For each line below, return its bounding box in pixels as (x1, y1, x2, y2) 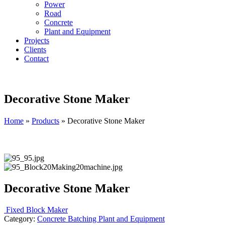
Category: (4, 214, 37, 223)
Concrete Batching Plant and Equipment (37, 214, 165, 223)
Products (32, 116, 59, 125)
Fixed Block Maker (6, 205, 68, 214)
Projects (24, 36, 49, 45)
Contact (24, 54, 49, 63)
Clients (24, 45, 46, 54)
